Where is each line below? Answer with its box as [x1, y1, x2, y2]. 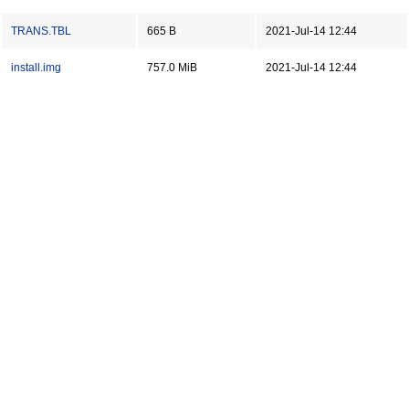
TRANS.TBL [11, 25, 71, 37]
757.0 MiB [147, 61, 197, 74]
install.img [11, 61, 61, 74]
